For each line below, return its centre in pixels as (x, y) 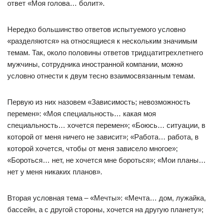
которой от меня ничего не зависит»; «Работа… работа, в (103, 137)
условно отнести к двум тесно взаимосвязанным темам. (101, 76)
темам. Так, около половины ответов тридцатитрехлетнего (105, 53)
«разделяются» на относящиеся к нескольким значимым (102, 41)
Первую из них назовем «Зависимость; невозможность (99, 102)
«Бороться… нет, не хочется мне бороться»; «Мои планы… (107, 160)
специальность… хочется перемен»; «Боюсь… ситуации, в (106, 125)
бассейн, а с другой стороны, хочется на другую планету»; (105, 209)
